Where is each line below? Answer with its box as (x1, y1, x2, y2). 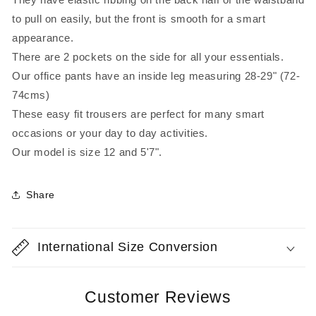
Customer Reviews (85, 288, 231, 307)
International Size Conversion (37, 240, 218, 255)
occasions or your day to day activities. (12, 127, 209, 140)
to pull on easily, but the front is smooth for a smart (12, 13, 266, 25)
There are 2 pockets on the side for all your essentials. (12, 51, 284, 63)
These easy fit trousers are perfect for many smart (12, 108, 265, 121)
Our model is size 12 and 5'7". (12, 146, 162, 159)
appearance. (12, 32, 74, 44)
